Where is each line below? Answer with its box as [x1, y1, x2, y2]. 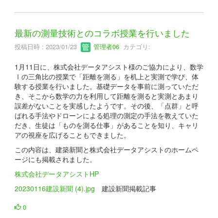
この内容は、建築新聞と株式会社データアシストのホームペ [15, 145, 199, 155]
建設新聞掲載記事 [95, 183, 156, 194]
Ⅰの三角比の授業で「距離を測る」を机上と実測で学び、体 [15, 72, 199, 82]
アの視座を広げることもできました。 [15, 130, 130, 140]
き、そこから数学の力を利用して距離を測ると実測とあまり [15, 91, 199, 101]
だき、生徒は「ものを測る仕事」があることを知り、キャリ [15, 120, 199, 130]
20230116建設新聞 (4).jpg [15, 183, 95, 194]
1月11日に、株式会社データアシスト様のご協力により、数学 [15, 62, 203, 72]
